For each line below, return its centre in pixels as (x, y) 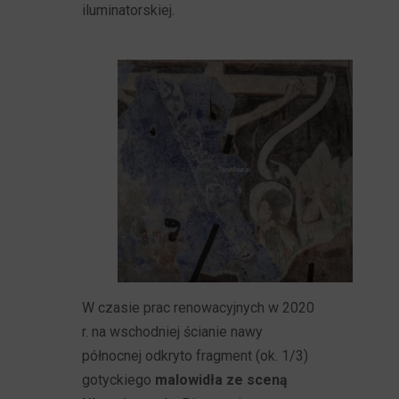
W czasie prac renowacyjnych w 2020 (199, 308)
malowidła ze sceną (222, 380)
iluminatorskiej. (129, 10)
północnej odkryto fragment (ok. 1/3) (195, 356)
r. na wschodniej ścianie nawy (173, 332)
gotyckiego (119, 380)
